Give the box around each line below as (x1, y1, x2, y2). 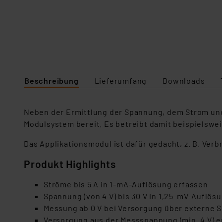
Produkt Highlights (24, 158, 116, 170)
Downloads (163, 76, 205, 85)
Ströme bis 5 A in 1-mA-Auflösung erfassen (44, 179, 208, 189)
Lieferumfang (94, 76, 147, 85)
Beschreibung (24, 76, 79, 85)
